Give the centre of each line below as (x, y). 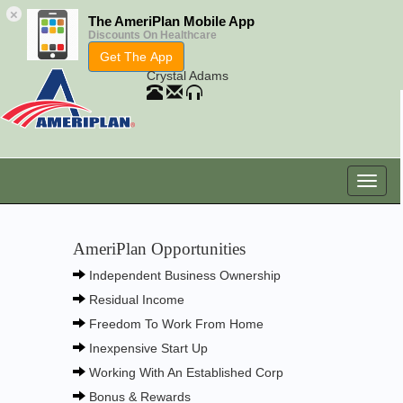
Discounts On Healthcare (152, 35)
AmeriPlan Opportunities (159, 249)
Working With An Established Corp (184, 372)
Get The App (136, 57)
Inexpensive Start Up (146, 348)
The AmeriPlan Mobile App (171, 21)
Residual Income (134, 300)
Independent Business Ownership (183, 275)
